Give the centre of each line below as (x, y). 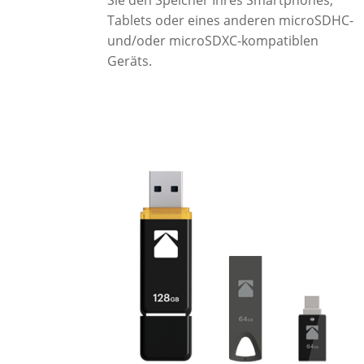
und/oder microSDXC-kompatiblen (212, 40)
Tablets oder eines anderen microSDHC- (230, 20)
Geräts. (129, 61)
